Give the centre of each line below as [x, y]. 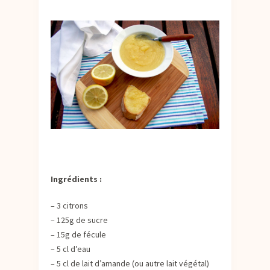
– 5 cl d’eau [71, 249]
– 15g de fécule [78, 234]
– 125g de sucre [79, 220]
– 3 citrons [69, 205]
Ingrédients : [76, 179]
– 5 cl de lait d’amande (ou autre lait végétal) [130, 263]
